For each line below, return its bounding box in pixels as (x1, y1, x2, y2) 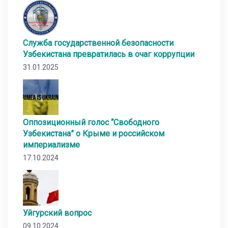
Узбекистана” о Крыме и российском (23, 129, 164, 139)
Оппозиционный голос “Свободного (23, 118, 159, 128)
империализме (23, 140, 80, 150)
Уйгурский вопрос (23, 208, 92, 218)
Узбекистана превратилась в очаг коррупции (23, 49, 194, 60)
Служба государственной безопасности (23, 38, 174, 48)
